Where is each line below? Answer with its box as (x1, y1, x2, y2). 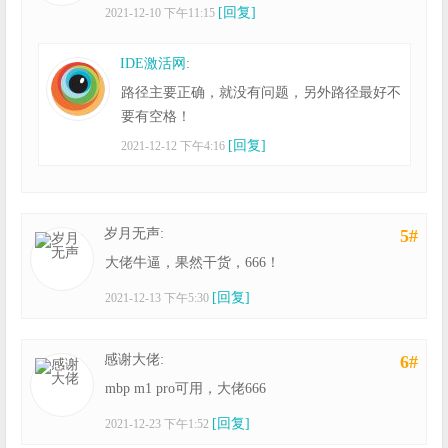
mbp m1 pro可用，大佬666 (105, 381, 267, 397)
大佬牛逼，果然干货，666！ (105, 254, 281, 270)
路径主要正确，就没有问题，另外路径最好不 (121, 84, 402, 100)
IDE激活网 (120, 55, 187, 71)
